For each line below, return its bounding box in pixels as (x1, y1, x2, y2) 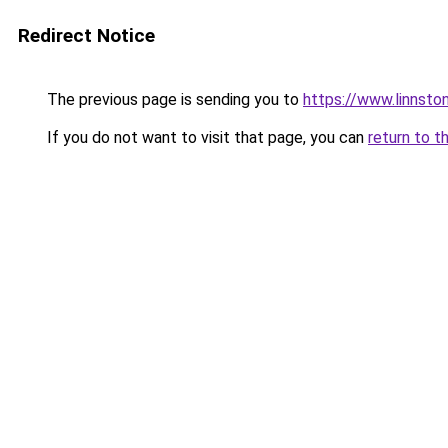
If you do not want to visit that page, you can (43, 128, 368, 147)
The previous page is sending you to (43, 90, 303, 109)
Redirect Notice (18, 24, 155, 47)
